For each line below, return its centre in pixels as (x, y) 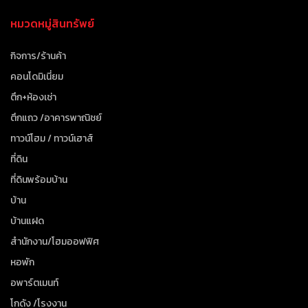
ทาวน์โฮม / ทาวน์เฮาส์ (52, 139)
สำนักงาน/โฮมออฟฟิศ (55, 242)
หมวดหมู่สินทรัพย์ (53, 24)
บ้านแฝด (27, 221)
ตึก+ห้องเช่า (34, 98)
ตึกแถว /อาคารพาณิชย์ (56, 118)
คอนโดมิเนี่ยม (37, 77)
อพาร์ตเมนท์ (35, 283)
